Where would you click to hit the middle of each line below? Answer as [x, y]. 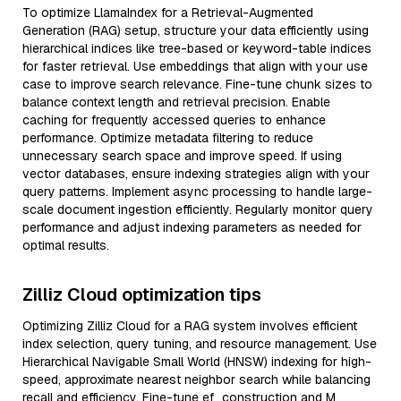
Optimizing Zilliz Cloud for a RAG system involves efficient [190, 326]
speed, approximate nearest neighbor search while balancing [196, 380]
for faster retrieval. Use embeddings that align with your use [195, 66]
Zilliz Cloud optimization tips [142, 294]
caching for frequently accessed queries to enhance [174, 120]
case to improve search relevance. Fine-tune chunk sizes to [197, 84]
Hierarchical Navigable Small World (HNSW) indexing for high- [197, 362]
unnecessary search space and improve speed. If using [182, 156]
